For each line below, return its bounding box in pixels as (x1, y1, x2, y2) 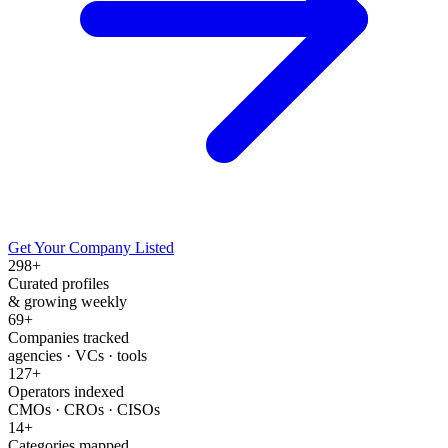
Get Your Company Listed (8, 238, 174, 256)
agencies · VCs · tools (8, 346, 147, 364)
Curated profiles (8, 274, 109, 292)
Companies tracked (8, 328, 129, 346)
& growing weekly (8, 292, 127, 310)
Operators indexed (8, 382, 124, 400)
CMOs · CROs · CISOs (8, 400, 160, 418)
